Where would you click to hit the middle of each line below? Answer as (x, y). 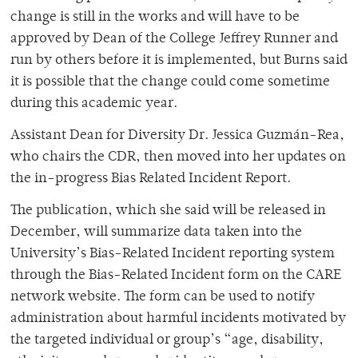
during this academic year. (95, 103)
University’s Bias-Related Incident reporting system (173, 254)
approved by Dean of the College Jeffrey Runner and (174, 39)
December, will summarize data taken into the (156, 232)
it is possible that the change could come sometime (170, 82)
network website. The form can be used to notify (163, 297)
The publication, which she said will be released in (168, 211)
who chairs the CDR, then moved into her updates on (178, 157)
